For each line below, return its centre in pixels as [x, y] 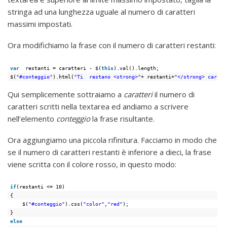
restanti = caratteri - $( [64, 68]
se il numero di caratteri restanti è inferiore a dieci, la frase [109, 152]
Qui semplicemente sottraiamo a [66, 94]
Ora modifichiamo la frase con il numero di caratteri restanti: [112, 45]
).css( [74, 204]
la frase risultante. [122, 118]
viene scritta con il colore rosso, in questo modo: [92, 164]
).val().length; [137, 68]
